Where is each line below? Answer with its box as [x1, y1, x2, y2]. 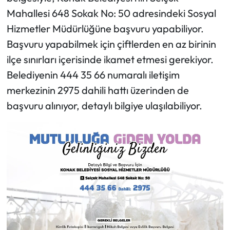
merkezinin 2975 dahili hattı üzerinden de [6, 84, 189, 97]
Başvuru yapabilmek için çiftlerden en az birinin [6, 37, 216, 51]
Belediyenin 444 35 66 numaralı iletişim [6, 68, 180, 82]
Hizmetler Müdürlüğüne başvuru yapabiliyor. [6, 22, 204, 35]
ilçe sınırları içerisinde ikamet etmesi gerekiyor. [6, 53, 214, 66]
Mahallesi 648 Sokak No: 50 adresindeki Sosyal [6, 7, 216, 20]
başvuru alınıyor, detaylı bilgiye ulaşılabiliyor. [6, 99, 202, 112]
